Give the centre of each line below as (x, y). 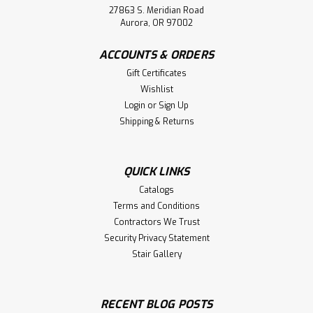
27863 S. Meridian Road (156, 10)
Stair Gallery (156, 254)
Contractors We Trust (156, 222)
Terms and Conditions (156, 206)
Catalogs (156, 190)
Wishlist (156, 89)
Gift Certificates (156, 73)
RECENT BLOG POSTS (156, 304)
